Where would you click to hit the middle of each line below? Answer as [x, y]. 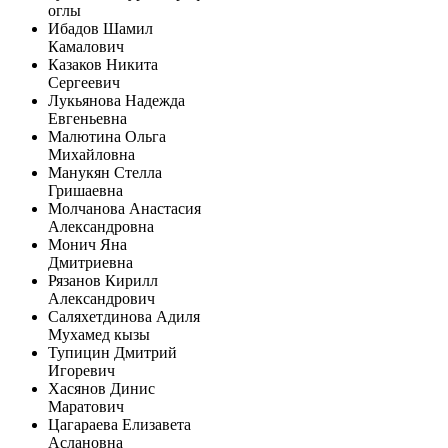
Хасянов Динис [101, 388]
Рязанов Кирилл [103, 280]
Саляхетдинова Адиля [124, 316]
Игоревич [81, 370]
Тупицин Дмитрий [112, 352]
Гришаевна [85, 190]
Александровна [101, 226]
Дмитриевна [90, 262]
